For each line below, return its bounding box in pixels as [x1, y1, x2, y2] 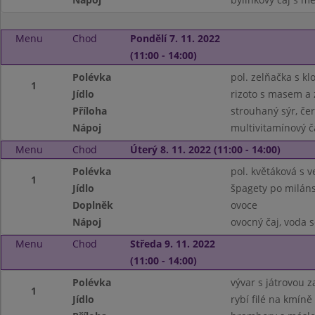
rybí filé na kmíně [230, 292, 312, 306]
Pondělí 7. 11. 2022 [129, 32, 220, 45]
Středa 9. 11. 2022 [129, 237, 215, 250]
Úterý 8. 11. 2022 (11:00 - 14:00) [129, 143, 281, 156]
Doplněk [72, 198, 114, 212]
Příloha [72, 104, 108, 117]
